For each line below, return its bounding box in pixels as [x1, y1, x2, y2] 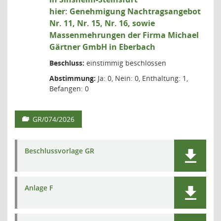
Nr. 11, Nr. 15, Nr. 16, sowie [49, 18, 155, 29]
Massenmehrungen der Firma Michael [49, 30, 199, 40]
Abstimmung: [49, 74, 96, 83]
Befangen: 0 [49, 84, 89, 93]
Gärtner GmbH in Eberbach [49, 41, 155, 52]
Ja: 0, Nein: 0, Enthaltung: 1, [96, 74, 188, 83]
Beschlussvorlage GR [25, 146, 94, 155]
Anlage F [25, 183, 53, 192]
